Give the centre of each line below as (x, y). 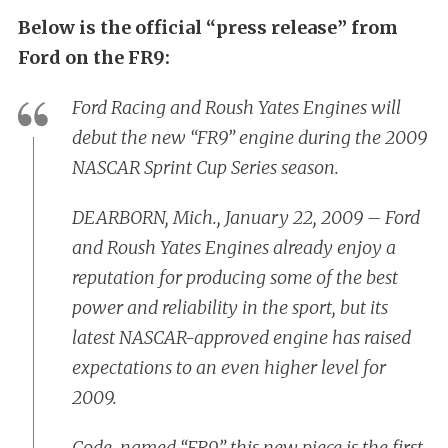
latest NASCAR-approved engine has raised (241, 337)
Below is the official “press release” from (208, 27)
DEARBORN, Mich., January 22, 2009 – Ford (246, 217)
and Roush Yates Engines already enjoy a (234, 247)
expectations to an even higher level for (229, 367)
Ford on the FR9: (94, 57)
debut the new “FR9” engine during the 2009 (249, 137)
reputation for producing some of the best (235, 277)
